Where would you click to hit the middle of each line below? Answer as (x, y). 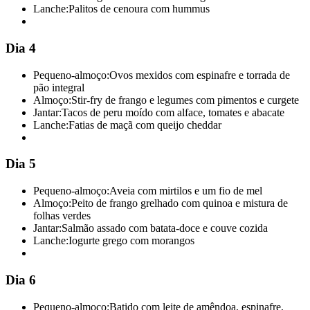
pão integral (59, 87)
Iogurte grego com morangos (131, 241)
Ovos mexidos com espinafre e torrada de (200, 75)
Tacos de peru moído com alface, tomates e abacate (173, 112)
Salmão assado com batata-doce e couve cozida (165, 228)
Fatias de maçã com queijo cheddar (145, 125)
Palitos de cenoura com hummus (139, 9)
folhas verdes (62, 216)
